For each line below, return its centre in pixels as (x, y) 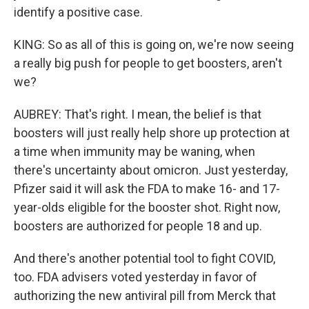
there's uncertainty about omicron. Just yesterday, (151, 170)
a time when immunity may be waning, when (134, 151)
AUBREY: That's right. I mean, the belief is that (138, 114)
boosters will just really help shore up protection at (152, 133)
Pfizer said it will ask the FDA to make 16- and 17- (147, 189)
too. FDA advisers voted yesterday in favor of (136, 277)
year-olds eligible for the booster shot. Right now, (147, 207)
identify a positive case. (78, 12)
